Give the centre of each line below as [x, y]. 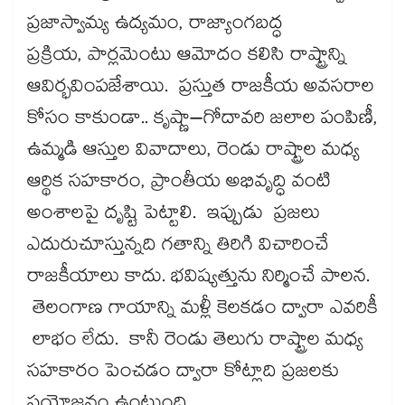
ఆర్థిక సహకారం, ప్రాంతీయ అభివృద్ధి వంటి [179, 184]
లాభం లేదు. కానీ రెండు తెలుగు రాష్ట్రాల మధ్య [195, 342]
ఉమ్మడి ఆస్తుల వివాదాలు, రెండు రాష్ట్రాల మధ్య [193, 152]
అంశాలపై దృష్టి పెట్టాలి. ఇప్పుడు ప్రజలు [174, 216]
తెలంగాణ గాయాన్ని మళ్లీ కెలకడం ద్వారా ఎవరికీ [202, 311]
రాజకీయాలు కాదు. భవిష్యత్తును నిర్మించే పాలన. [198, 279]
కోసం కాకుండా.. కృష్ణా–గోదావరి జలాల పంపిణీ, [202, 121]
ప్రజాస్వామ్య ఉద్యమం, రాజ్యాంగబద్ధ [155, 26]
